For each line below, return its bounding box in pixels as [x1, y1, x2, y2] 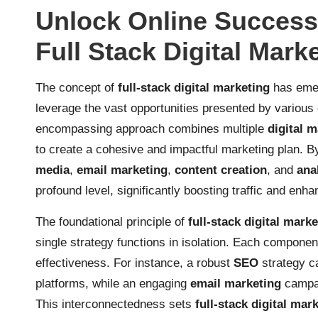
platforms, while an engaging [35, 277, 190, 290]
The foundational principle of [35, 215, 188, 229]
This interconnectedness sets [35, 297, 195, 311]
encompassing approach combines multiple [35, 122, 268, 136]
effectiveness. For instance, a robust [35, 256, 234, 270]
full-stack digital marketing [118, 81, 270, 94]
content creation [175, 163, 267, 177]
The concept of [35, 81, 118, 94]
